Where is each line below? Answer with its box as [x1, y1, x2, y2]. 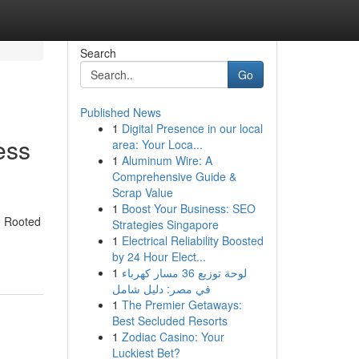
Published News [79, 104, 161, 120]
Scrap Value [111, 184, 173, 200]
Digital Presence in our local [121, 120, 263, 136]
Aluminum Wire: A [121, 152, 212, 168]
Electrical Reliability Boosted [121, 232, 264, 248]
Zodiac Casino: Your [121, 329, 224, 345]
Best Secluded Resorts [111, 313, 228, 329]
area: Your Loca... [111, 136, 203, 152]
